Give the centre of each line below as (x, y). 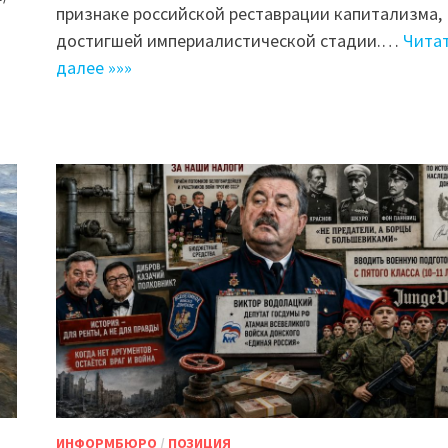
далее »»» (93, 68)
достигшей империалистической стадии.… (229, 41)
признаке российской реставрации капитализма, (248, 14)
